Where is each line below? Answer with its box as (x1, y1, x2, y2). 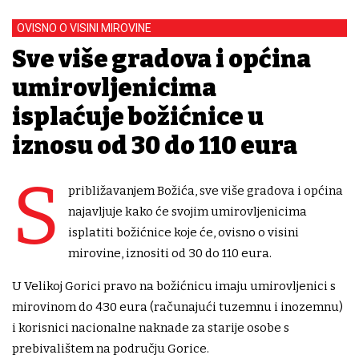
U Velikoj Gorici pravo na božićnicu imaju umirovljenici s (12, 279, 336, 294)
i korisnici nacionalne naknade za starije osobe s (12, 321, 289, 336)
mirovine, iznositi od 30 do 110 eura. (68, 246, 272, 261)
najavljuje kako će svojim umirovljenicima (68, 204, 307, 220)
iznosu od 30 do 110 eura (12, 131, 297, 161)
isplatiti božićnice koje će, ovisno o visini (68, 225, 299, 240)
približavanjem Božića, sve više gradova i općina (68, 184, 343, 199)
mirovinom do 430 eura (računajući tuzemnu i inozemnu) (12, 300, 343, 315)
